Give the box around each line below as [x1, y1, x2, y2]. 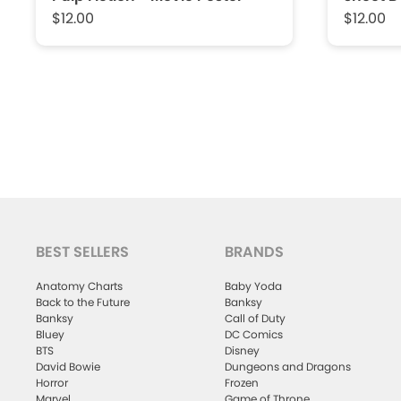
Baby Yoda [224, 277, 282, 294]
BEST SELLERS [36, 242, 129, 263]
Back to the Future [36, 294, 130, 310]
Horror [36, 374, 68, 390]
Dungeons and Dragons [224, 358, 351, 374]
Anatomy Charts [36, 277, 123, 294]
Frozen [224, 374, 259, 390]
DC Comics [224, 326, 283, 342]
